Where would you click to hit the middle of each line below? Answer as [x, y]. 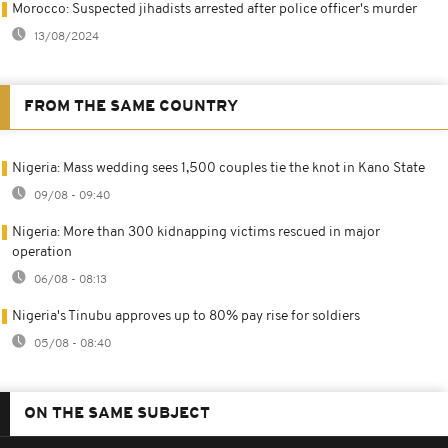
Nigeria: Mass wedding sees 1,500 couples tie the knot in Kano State [218, 168]
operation [42, 252]
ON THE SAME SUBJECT [117, 413]
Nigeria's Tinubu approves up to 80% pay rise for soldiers [186, 316]
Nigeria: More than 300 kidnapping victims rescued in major [196, 232]
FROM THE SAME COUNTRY [131, 106]
